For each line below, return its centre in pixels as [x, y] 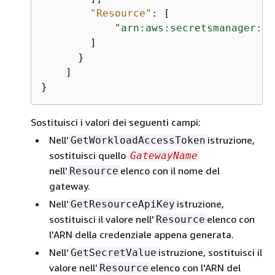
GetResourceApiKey [123, 204]
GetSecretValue [114, 252]
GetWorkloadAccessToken [138, 140]
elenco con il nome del [170, 170]
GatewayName [164, 155]
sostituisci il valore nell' [102, 219]
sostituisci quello [89, 155]
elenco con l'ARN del [196, 267]
